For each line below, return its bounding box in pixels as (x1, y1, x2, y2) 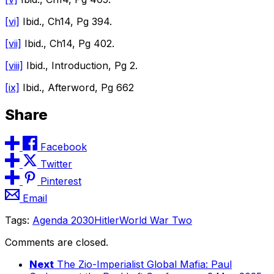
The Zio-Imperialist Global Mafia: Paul (57, 257, 232, 270)
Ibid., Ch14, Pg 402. (21, 37, 114, 50)
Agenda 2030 (32, 213, 94, 226)
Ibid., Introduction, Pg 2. (23, 59, 138, 72)
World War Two (119, 213, 192, 226)
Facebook (40, 140, 87, 153)
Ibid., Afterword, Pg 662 (20, 81, 134, 94)
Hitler (94, 213, 119, 226)
